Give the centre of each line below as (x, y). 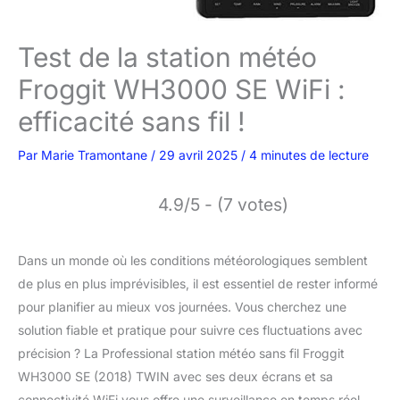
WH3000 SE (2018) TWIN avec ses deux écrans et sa (175, 376)
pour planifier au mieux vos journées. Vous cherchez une (182, 307)
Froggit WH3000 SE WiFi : (182, 89)
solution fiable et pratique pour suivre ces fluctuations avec (190, 330)
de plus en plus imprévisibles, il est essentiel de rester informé (198, 283)
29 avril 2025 (200, 155)
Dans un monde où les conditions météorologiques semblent (193, 260)
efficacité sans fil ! (132, 121)
